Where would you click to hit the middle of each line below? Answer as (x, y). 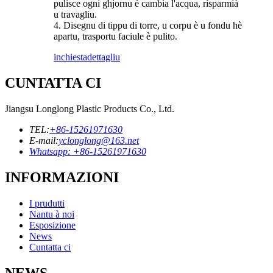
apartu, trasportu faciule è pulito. (115, 37)
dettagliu (104, 57)
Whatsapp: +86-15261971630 (88, 152)
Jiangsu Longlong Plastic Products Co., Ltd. (90, 109)
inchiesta (70, 57)
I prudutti (47, 203)
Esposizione (52, 225)
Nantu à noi (52, 214)
